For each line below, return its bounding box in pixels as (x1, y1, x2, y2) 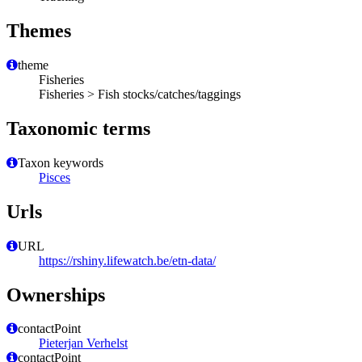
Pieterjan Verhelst (39, 336, 128, 351)
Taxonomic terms (6, 117, 150, 139)
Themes (6, 20, 71, 42)
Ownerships (6, 284, 105, 305)
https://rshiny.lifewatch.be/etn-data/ (39, 253, 216, 267)
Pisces (39, 170, 70, 184)
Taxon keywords (18, 155, 103, 170)
